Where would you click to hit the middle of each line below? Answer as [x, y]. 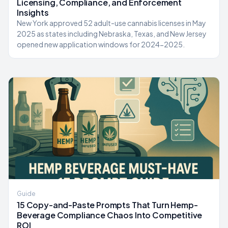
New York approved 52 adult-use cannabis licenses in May [111, 23]
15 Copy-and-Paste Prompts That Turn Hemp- [107, 205]
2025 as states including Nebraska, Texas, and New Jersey [112, 34]
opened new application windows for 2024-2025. [101, 44]
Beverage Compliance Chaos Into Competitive [110, 215]
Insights [33, 12]
